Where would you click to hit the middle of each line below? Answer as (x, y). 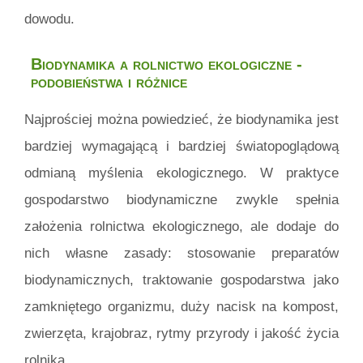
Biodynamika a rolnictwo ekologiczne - (167, 64)
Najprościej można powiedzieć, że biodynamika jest (181, 119)
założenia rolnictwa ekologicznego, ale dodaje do (181, 226)
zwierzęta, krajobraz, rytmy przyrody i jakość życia (181, 333)
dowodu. (50, 19)
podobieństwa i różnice (109, 82)
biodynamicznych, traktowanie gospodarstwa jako (181, 280)
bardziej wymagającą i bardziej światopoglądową (181, 146)
